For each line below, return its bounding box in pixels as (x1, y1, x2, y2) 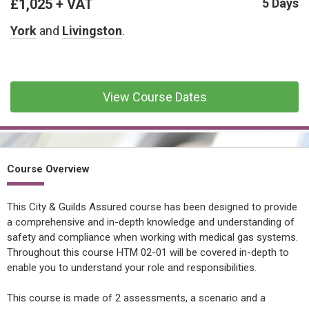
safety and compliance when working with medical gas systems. (7, 231, 298, 243)
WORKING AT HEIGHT (43, 12, 149, 26)
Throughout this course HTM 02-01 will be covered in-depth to (7, 246, 289, 259)
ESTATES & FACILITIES (43, 135, 156, 148)
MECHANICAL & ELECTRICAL (43, 57, 188, 70)
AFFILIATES (31, 41, 88, 54)
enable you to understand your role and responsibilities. (7, 261, 257, 274)
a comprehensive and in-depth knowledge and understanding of (7, 216, 295, 228)
